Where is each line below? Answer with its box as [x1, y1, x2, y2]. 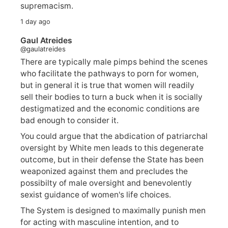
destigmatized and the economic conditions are [20, 104, 199, 114]
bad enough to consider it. [20, 116, 119, 126]
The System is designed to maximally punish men [20, 205, 206, 215]
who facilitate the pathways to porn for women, [20, 69, 198, 79]
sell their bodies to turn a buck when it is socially [20, 92, 203, 102]
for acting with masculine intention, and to [20, 217, 179, 227]
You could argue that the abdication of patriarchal [20, 131, 208, 141]
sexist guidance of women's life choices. [20, 189, 171, 199]
